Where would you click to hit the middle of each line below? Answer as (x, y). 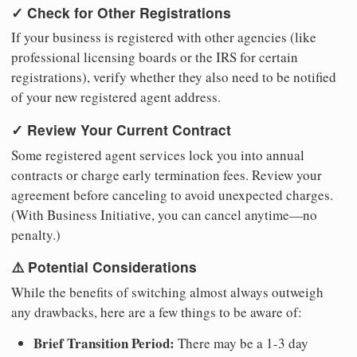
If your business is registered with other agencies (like (164, 37)
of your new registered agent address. (116, 97)
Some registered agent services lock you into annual (158, 155)
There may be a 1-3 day (241, 343)
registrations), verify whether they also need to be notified (174, 77)
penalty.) (36, 234)
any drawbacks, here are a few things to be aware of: (157, 312)
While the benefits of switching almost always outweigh (167, 292)
